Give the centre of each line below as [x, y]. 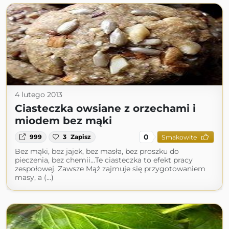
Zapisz [81, 137]
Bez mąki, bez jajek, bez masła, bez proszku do [97, 151]
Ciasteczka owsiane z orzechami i [105, 108]
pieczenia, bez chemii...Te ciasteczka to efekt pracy [104, 160]
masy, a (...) [34, 177]
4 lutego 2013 [39, 95]
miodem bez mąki [63, 121]
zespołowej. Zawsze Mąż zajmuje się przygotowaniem [110, 169]
